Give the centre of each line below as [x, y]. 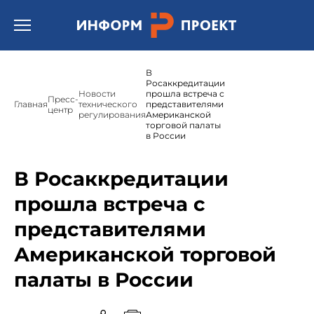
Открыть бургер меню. [72, 21]
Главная [31, 104]
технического [108, 104]
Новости [97, 94]
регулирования [112, 115]
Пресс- [63, 99]
